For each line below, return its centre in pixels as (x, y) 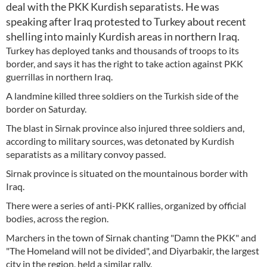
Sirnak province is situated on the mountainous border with (127, 173)
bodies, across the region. (57, 218)
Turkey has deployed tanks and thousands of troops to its (122, 50)
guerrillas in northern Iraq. (59, 77)
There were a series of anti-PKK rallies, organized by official (126, 205)
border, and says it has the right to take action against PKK (125, 63)
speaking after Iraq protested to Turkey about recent (126, 21)
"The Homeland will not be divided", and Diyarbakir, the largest (133, 251)
